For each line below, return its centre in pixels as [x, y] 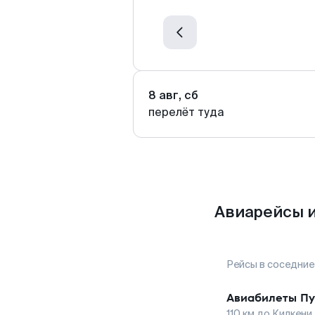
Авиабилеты [262, 298]
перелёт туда [186, 112]
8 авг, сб [173, 95]
